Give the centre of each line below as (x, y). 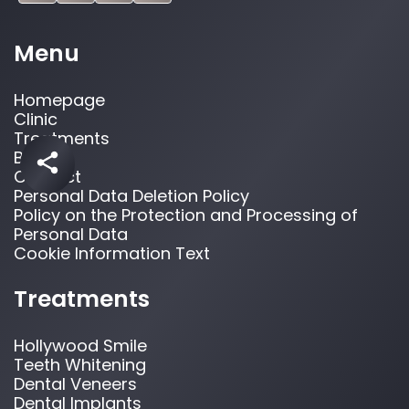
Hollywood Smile (80, 345)
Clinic (36, 119)
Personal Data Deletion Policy (131, 195)
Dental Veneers (75, 383)
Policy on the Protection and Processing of (186, 215)
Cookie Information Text (112, 253)
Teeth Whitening (80, 364)
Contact (47, 176)
